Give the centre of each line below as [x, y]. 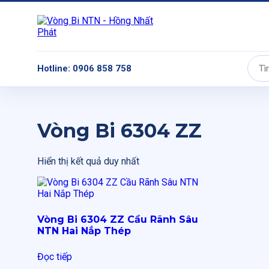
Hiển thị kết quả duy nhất [88, 161]
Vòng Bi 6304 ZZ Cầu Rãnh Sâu [118, 219]
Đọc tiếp [55, 256]
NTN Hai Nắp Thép [84, 231]
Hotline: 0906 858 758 [84, 68]
